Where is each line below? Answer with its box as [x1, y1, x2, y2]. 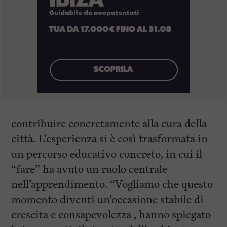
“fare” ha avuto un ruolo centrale [11, 162, 168, 177]
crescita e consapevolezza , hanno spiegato [11, 208, 211, 222]
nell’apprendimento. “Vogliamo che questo [11, 177, 213, 192]
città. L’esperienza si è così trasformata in [11, 132, 208, 146]
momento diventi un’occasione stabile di [11, 193, 204, 207]
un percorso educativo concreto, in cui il [11, 147, 203, 162]
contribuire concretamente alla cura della [11, 117, 207, 131]
